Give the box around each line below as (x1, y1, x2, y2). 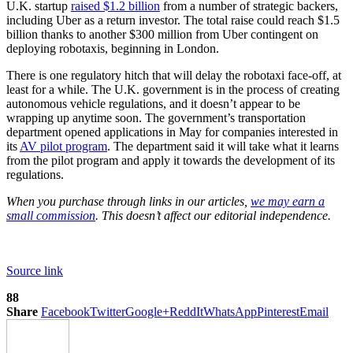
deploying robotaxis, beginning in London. (6, 41, 219, 55)
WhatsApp (203, 304, 257, 318)
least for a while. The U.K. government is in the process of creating (6, 82, 340, 96)
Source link (6, 263, 63, 277)
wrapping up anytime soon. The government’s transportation (6, 110, 306, 124)
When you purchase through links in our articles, (6, 194, 251, 208)
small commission (6, 208, 95, 222)
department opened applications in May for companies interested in (6, 124, 338, 139)
